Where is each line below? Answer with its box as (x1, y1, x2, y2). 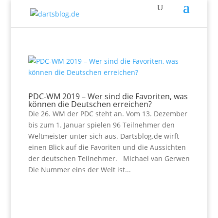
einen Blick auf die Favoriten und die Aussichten (28, 143, 186, 152)
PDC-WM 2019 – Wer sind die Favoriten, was (28, 91, 188, 102)
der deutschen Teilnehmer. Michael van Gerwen (28, 154, 190, 163)
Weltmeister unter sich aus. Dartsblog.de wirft (28, 131, 179, 141)
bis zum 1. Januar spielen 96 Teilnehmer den (28, 120, 175, 129)
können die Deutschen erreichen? (28, 99, 152, 109)
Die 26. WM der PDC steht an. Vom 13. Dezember (28, 109, 187, 118)
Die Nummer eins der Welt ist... (28, 165, 131, 174)
